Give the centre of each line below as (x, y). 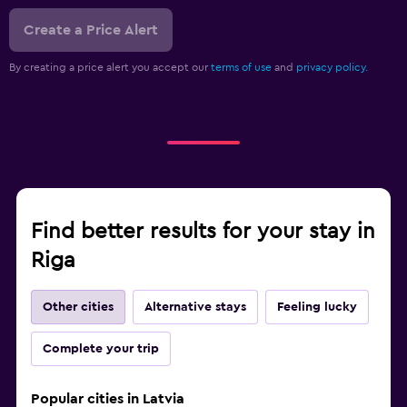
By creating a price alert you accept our (110, 67)
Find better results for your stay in (203, 231)
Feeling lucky (317, 307)
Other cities (78, 307)
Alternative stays (195, 307)
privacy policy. (332, 67)
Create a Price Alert (91, 30)
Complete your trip (101, 348)
